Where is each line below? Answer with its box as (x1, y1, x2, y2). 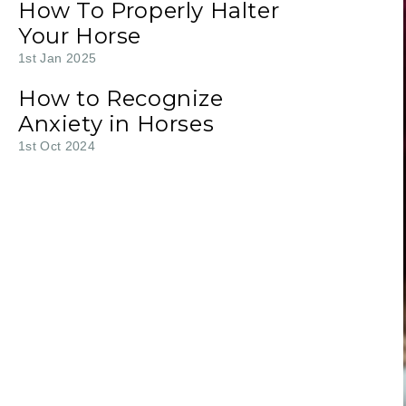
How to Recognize (18, 85, 224, 111)
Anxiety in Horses (18, 111, 215, 137)
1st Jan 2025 (18, 51, 97, 65)
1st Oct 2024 (18, 139, 96, 153)
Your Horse (18, 23, 141, 49)
